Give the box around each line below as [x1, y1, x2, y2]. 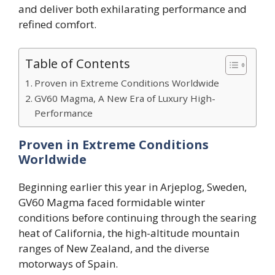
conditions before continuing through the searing [18, 210, 257, 225]
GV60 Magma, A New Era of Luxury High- [34, 91, 216, 104]
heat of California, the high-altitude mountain [18, 225, 239, 240]
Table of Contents [25, 54, 130, 72]
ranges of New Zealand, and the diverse [18, 241, 209, 255]
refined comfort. [18, 17, 96, 32]
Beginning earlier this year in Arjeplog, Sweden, [18, 179, 247, 194]
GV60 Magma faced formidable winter [18, 195, 205, 209]
